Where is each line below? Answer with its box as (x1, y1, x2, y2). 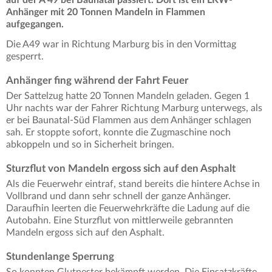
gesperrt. (6, 51, 46, 61)
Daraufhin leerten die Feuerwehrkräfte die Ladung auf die (6, 203, 250, 213)
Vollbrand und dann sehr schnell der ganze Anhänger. (6, 191, 231, 201)
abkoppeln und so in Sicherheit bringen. (6, 139, 177, 149)
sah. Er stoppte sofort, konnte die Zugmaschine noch (6, 127, 231, 137)
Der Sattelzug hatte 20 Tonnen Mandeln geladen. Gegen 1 (6, 90, 250, 101)
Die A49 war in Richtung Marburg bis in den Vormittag (6, 39, 236, 49)
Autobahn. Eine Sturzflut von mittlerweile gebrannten (6, 215, 233, 225)
